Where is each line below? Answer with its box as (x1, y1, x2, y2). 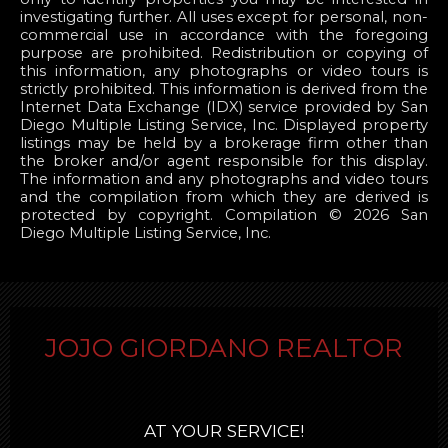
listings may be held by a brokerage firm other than (20, 134, 428, 153)
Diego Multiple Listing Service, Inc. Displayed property (20, 116, 428, 135)
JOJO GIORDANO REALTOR (45, 332, 403, 365)
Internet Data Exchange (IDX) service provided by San (20, 98, 428, 117)
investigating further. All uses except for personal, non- (20, 8, 428, 27)
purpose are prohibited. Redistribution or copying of (20, 44, 428, 63)
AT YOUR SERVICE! (144, 419, 304, 441)
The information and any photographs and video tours (20, 170, 428, 189)
